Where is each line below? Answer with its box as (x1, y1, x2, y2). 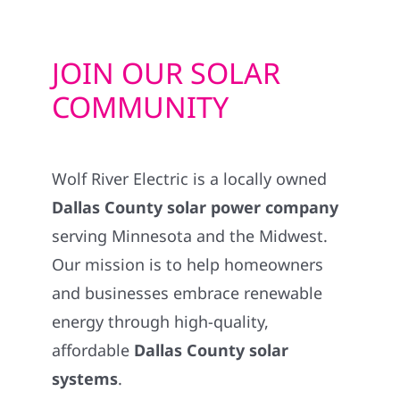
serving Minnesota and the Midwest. (52, 224, 329, 246)
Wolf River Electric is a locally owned (52, 167, 328, 189)
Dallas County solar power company (52, 196, 339, 218)
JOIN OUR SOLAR (52, 53, 281, 93)
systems (52, 367, 119, 389)
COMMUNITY (52, 87, 229, 127)
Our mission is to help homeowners (52, 253, 324, 275)
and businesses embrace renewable (52, 281, 323, 304)
